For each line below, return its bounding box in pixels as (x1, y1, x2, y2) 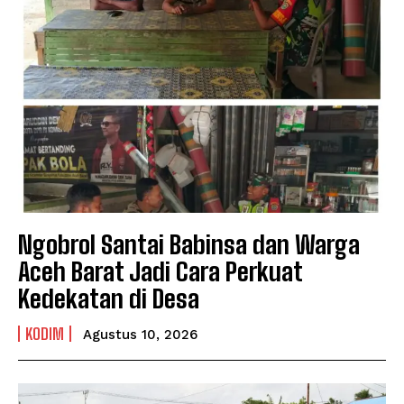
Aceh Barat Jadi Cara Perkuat (18, 255, 303, 287)
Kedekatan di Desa (18, 282, 199, 314)
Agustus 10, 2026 (83, 326, 197, 343)
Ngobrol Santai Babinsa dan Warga (18, 228, 360, 260)
